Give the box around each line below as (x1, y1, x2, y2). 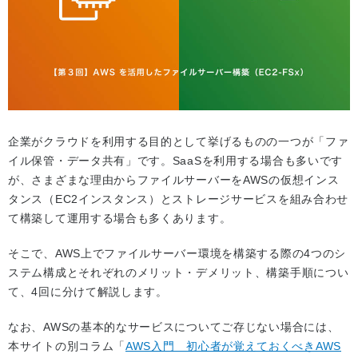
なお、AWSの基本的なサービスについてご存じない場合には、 (8, 320, 340, 334)
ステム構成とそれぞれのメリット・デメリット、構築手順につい (8, 266, 349, 280)
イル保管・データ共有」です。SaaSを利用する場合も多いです (8, 154, 344, 168)
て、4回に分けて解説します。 (8, 285, 168, 299)
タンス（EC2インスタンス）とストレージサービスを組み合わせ (8, 193, 349, 206)
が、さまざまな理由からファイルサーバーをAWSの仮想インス (8, 173, 340, 187)
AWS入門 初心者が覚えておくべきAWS (125, 340, 341, 353)
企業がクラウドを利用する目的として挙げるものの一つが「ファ (8, 135, 349, 149)
